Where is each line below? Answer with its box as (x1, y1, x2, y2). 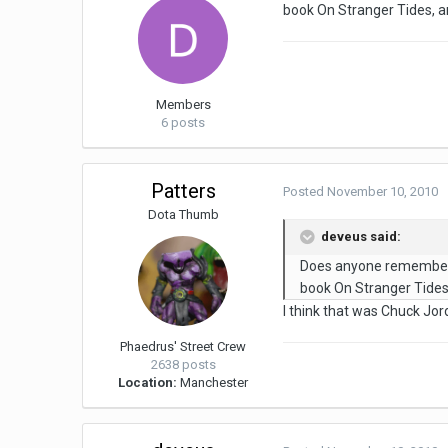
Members (155, 97, 211, 113)
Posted (283, 184, 328, 200)
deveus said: (318, 229, 402, 245)
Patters (150, 179, 216, 204)
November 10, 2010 (327, 184, 439, 200)
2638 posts (150, 357, 216, 373)
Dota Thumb (147, 207, 219, 223)
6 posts (161, 115, 206, 131)
